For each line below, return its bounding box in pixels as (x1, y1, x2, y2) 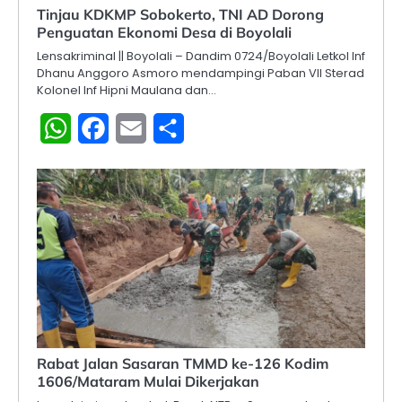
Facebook (109, 118, 179, 139)
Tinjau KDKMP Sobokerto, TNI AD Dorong (37, 5, 324, 24)
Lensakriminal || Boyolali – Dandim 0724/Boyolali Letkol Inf (37, 48, 365, 66)
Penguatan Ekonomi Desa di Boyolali (37, 23, 292, 42)
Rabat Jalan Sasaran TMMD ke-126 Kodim (37, 354, 328, 373)
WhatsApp (71, 118, 146, 139)
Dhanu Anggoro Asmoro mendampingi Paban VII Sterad (37, 65, 364, 83)
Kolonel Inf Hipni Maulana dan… (37, 82, 216, 100)
